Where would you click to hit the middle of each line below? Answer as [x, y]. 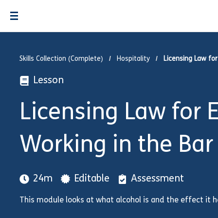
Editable [92, 179]
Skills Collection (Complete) [61, 59]
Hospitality [133, 59]
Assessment [157, 179]
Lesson [48, 81]
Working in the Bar [116, 146]
